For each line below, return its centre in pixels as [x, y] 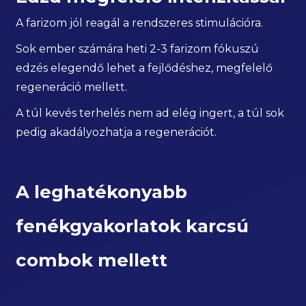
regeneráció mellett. [72, 87]
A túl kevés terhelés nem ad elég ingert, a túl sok [150, 113]
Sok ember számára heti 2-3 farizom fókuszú [138, 49]
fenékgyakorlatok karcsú [133, 226]
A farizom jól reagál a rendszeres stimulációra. [140, 23]
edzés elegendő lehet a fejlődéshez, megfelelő [144, 68]
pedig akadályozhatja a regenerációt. [116, 133]
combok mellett [92, 261]
